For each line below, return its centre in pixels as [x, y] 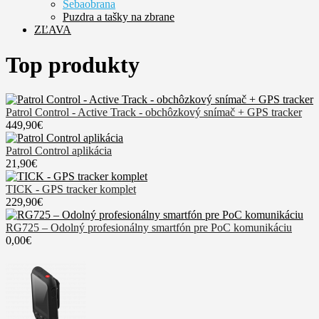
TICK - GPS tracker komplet [71, 189]
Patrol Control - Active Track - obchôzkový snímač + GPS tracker [154, 112]
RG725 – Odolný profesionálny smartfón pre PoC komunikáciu [149, 228]
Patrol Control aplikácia [59, 151]
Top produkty [73, 64]
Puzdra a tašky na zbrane [119, 17]
